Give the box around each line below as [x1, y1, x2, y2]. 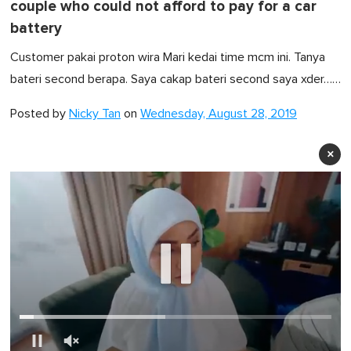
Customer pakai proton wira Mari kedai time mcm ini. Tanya [10, 51, 325, 64]
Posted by [10, 107, 69, 121]
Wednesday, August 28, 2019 [140, 107, 297, 121]
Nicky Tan [69, 107, 121, 121]
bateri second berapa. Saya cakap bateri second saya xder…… [10, 73, 341, 86]
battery [10, 20, 62, 38]
